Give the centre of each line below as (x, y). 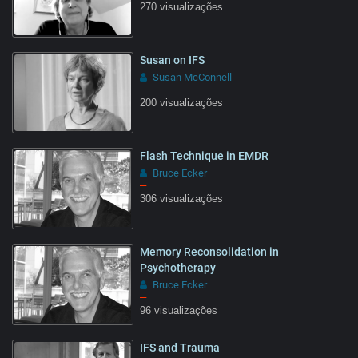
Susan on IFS (172, 60)
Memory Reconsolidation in (209, 251)
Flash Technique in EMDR (204, 155)
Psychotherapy (178, 267)
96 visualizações (179, 310)
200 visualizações (181, 103)
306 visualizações (181, 199)
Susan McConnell (192, 77)
